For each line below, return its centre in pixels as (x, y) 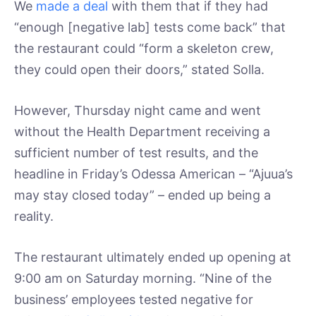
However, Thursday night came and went (138, 110)
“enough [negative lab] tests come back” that (150, 28)
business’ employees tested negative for (134, 299)
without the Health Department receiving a (142, 132)
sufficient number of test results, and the (136, 153)
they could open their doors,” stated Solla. (139, 70)
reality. (34, 216)
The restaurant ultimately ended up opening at (153, 257)
